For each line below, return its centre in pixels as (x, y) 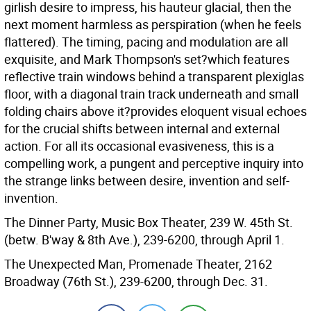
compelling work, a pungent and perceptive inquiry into (154, 163)
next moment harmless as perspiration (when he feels (153, 24)
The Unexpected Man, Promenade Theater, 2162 (138, 264)
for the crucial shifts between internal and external (142, 128)
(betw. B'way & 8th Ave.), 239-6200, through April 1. (144, 239)
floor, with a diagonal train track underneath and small (151, 94)
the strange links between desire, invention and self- (147, 180)
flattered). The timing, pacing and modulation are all (146, 42)
